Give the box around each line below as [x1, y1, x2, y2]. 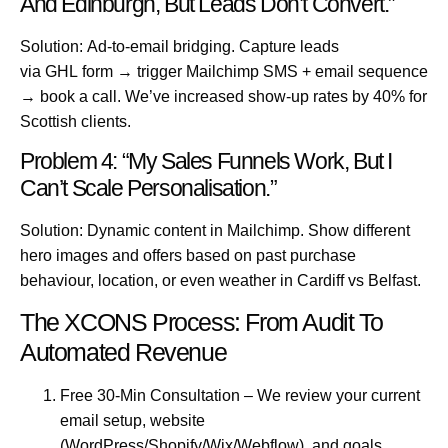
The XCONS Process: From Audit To [20, 308, 383, 337]
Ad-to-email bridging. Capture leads [83, 37, 339, 55]
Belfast [368, 272, 417, 290]
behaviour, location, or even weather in [20, 272, 297, 290]
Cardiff [297, 272, 344, 290]
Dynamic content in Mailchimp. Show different [83, 222, 410, 240]
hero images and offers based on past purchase [20, 247, 356, 265]
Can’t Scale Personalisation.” [20, 175, 277, 202]
